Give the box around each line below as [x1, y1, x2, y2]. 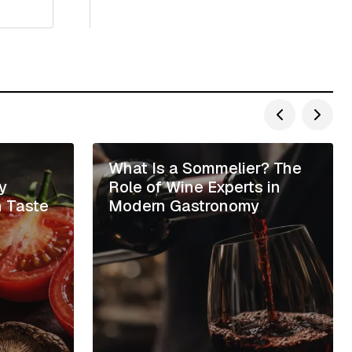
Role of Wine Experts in [108, 176, 280, 197]
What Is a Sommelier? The [108, 157, 302, 178]
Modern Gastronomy [108, 195, 259, 216]
